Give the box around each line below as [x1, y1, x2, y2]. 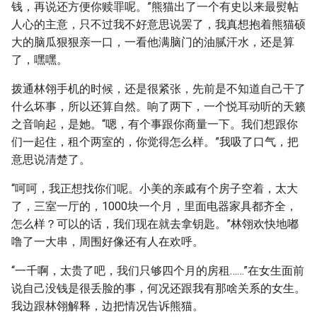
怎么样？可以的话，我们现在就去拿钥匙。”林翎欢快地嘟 [11, 217, 299, 231]
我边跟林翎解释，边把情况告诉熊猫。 [11, 299, 204, 313]
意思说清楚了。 [11, 153, 91, 166]
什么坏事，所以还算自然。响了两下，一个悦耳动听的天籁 [11, 100, 306, 113]
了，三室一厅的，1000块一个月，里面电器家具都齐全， [11, 200, 297, 213]
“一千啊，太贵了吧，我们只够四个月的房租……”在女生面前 [11, 264, 304, 277]
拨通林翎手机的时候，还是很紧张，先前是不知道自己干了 [11, 82, 306, 96]
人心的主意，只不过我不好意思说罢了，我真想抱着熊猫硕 [11, 18, 306, 31]
